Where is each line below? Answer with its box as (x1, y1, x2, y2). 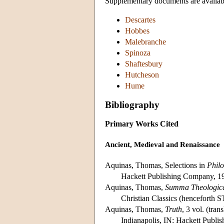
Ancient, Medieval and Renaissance (105, 140, 220, 149)
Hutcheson (125, 70, 159, 79)
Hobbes (125, 26, 149, 35)
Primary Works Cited (105, 119, 178, 128)
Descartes (125, 15, 155, 24)
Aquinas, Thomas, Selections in (105, 160, 207, 169)
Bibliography (105, 99, 159, 110)
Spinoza (125, 48, 150, 57)
